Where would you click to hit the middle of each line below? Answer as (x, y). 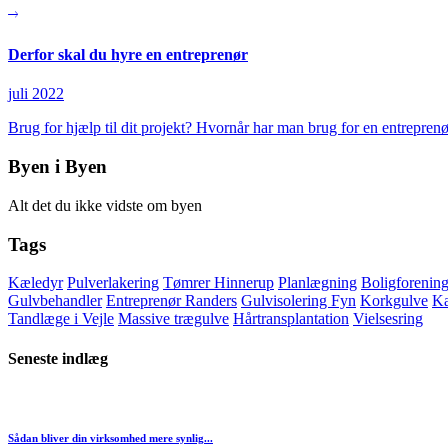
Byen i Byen (57, 167)
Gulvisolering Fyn (298, 301)
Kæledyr (35, 283)
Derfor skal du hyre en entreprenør (128, 55)
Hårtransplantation (291, 319)
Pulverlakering (113, 283)
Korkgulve (394, 301)
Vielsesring (388, 319)
